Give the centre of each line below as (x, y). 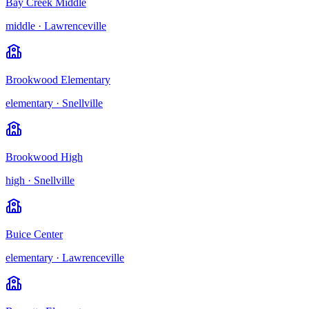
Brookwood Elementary (58, 79)
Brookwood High (44, 157)
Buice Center (34, 234)
